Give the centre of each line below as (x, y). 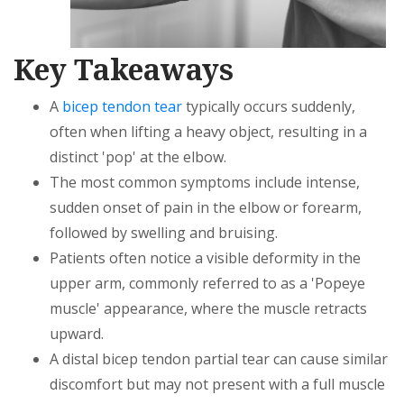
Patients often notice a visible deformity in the (205, 258)
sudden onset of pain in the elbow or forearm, (206, 208)
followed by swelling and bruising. (164, 233)
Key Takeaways (124, 69)
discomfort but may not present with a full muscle (217, 385)
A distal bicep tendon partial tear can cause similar (219, 359)
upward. (77, 334)
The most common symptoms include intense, (205, 183)
